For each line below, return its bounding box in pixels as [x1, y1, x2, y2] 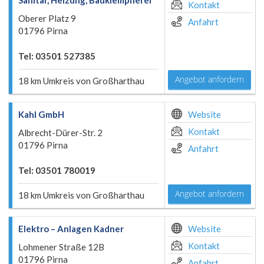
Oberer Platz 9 [18, 13, 76, 24]
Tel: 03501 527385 [18, 51, 95, 61]
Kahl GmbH [18, 109, 64, 120]
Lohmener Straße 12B [18, 242, 104, 252]
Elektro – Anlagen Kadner [18, 223, 124, 234]
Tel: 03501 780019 [18, 165, 95, 176]
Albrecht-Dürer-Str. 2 [18, 127, 103, 138]
